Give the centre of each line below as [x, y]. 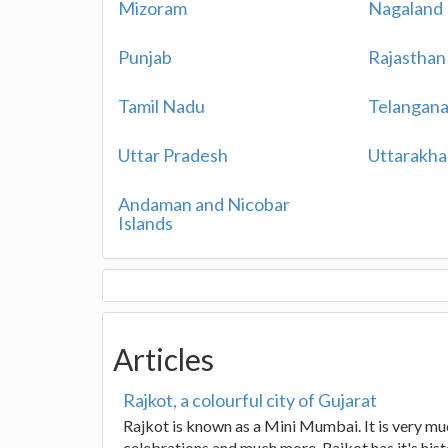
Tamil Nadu [161, 106]
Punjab [145, 57]
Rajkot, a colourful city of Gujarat [250, 400]
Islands [145, 223]
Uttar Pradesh [173, 155]
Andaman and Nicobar [204, 204]
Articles [163, 359]
